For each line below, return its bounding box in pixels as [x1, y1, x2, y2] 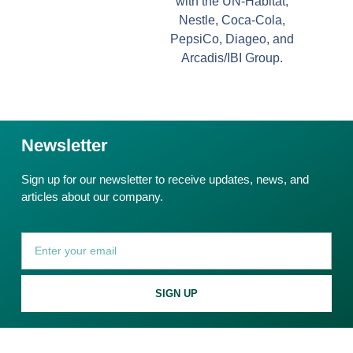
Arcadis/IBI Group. [181, 50, 284, 65]
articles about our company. [21, 189, 163, 203]
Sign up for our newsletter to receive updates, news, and [21, 172, 309, 186]
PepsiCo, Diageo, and [170, 32, 295, 46]
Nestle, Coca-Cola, [179, 13, 286, 27]
